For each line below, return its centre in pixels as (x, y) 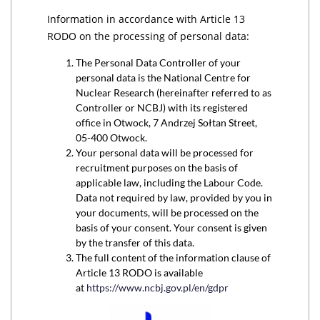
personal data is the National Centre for (163, 77)
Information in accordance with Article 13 (146, 19)
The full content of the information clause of (173, 257)
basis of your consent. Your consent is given (171, 227)
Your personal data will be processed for (165, 152)
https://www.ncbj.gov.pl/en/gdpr (157, 287)
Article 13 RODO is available (139, 272)
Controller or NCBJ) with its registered (162, 107)
